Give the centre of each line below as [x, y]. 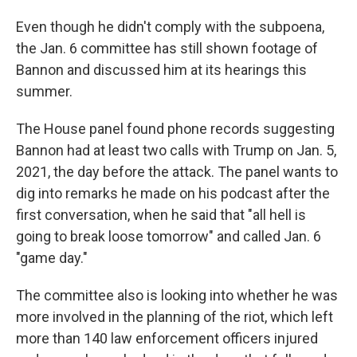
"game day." [52, 258]
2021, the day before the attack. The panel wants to [177, 172]
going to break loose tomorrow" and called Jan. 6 [169, 236]
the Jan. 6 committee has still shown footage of [167, 48]
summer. [44, 91]
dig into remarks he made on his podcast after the [173, 193]
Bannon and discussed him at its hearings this [161, 70]
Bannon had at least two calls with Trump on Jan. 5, [176, 150]
